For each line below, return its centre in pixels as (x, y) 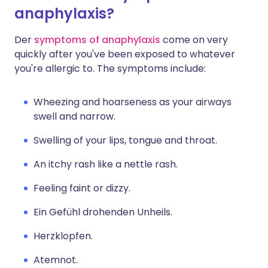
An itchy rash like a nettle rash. (106, 164)
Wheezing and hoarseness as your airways (133, 102)
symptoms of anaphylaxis (97, 40)
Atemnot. (56, 260)
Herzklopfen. (63, 236)
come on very (194, 40)
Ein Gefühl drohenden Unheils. (103, 212)
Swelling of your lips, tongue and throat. (125, 140)
